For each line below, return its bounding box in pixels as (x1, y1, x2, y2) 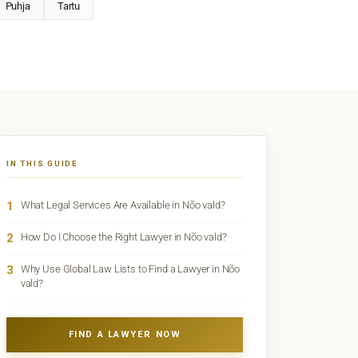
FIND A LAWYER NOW (68, 328, 181, 340)
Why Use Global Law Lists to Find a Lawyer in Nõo (20, 263, 241, 276)
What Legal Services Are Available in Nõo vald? (20, 199, 225, 212)
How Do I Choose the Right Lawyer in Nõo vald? (20, 231, 227, 244)
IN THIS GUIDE (6, 159, 79, 169)
